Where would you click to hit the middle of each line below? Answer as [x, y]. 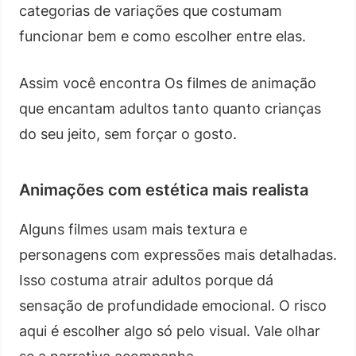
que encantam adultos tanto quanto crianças [170, 108]
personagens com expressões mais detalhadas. [178, 254]
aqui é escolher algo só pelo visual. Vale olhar [170, 331]
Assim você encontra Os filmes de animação [168, 83]
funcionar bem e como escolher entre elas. [163, 36]
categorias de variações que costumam [151, 10]
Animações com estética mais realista [164, 190]
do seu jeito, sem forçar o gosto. [128, 133]
